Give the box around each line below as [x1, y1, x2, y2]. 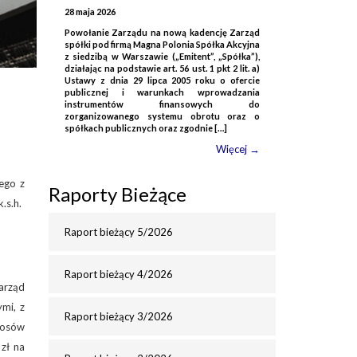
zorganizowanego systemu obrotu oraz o [65, 111, 260, 121]
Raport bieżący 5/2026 [65, 226, 173, 238]
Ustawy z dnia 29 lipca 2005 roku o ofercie [65, 75, 260, 85]
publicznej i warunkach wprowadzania [65, 87, 260, 97]
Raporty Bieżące [49, 182, 186, 206]
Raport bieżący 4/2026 [65, 268, 173, 280]
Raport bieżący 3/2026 [65, 310, 173, 323]
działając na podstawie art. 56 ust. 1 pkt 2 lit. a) [65, 63, 260, 73]
